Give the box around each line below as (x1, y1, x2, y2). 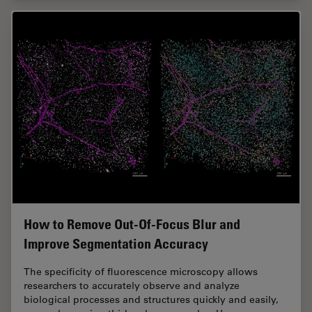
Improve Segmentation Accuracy (24, 235, 208, 252)
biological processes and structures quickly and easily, (24, 292, 279, 306)
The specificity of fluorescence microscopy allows (24, 265, 258, 278)
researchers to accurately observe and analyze (24, 279, 240, 292)
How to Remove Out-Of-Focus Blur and (24, 215, 240, 233)
